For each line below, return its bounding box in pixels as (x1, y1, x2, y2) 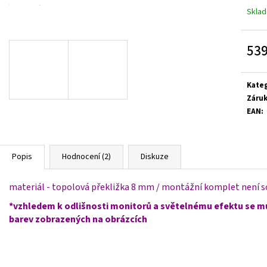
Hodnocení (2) (62, 150, 111, 163)
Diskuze (141, 150, 169, 163)
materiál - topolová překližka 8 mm (9, 180, 156, 194)
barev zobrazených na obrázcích (9, 212, 147, 226)
